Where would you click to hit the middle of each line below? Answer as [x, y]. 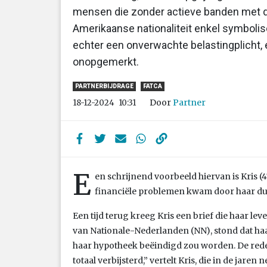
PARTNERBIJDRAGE [104, 86]
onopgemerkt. [106, 61]
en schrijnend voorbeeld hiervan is [168, 176]
